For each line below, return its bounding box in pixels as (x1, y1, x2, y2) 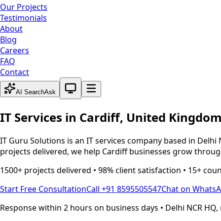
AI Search (16, 88, 44, 96)
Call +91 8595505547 (86, 183, 161, 194)
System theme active (59, 77, 136, 88)
